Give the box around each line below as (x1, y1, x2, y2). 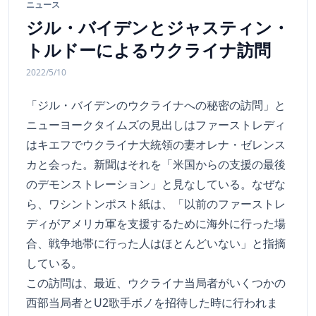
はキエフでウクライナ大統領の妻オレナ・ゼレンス (26, 137, 286, 153)
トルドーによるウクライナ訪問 (26, 38, 271, 62)
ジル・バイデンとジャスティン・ (26, 16, 289, 39)
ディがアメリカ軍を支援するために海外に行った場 (26, 216, 286, 232)
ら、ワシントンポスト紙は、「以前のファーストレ (26, 196, 286, 212)
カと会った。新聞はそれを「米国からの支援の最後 (26, 157, 286, 173)
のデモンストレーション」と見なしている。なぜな (26, 176, 286, 193)
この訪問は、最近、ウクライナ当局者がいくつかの (26, 275, 286, 291)
